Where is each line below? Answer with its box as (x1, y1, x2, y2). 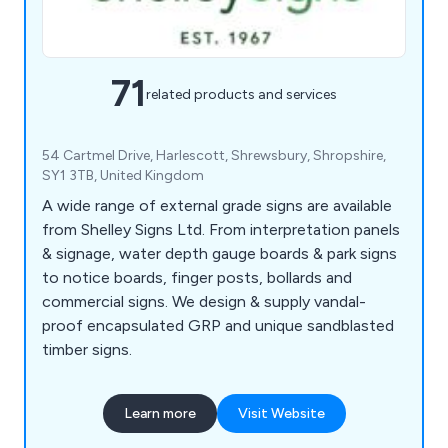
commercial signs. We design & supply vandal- (42, 292, 366, 312)
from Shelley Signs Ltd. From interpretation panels (42, 220, 400, 240)
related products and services (146, 85, 337, 103)
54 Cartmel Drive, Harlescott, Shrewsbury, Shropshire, (42, 147, 386, 165)
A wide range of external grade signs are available (42, 196, 392, 216)
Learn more (123, 405, 196, 423)
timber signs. (42, 340, 132, 360)
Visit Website (237, 405, 325, 423)
